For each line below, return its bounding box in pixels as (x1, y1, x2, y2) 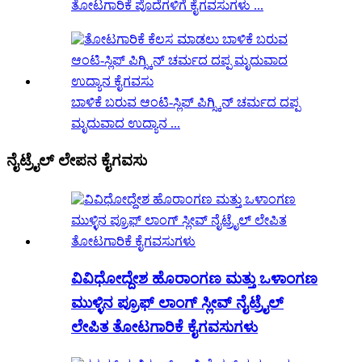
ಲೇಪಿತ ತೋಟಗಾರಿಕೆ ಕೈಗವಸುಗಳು (71, 318, 258, 335)
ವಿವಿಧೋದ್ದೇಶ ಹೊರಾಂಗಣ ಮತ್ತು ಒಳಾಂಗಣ (71, 269, 318, 287)
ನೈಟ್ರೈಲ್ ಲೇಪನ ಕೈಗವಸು (6, 152, 147, 170)
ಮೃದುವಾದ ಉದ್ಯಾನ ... (71, 116, 180, 131)
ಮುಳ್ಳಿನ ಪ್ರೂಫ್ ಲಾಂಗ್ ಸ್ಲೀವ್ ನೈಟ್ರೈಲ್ (71, 293, 284, 311)
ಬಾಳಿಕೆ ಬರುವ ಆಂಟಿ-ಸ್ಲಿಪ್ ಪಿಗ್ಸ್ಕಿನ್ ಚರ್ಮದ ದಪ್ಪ (71, 95, 300, 110)
